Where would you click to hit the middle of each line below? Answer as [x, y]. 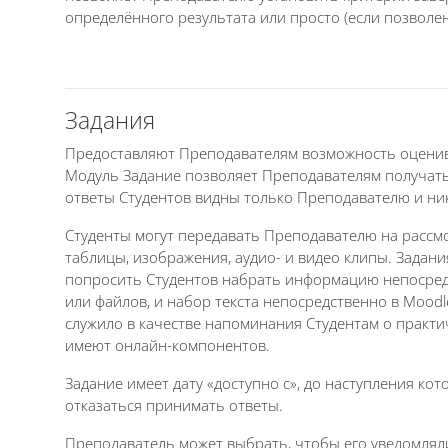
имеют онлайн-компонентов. [167, 344]
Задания [109, 120]
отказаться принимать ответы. [173, 404]
